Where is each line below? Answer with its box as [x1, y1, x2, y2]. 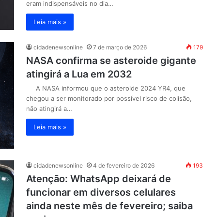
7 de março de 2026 [93, 44, 147, 51]
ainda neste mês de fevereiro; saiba [26, 200, 193, 212]
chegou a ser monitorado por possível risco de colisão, [26, 94, 192, 102]
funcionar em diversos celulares [26, 186, 176, 198]
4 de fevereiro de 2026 [93, 162, 155, 169]
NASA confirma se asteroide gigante [26, 55, 196, 66]
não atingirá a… [26, 105, 72, 112]
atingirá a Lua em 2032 [26, 68, 132, 80]
